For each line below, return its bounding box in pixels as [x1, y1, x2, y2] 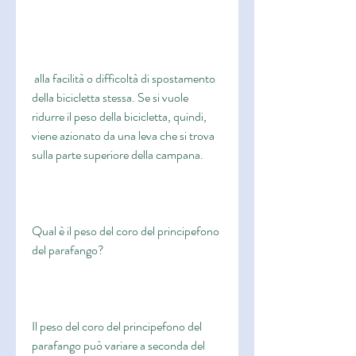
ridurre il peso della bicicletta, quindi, [32, 107, 207, 126]
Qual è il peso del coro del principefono [32, 222, 219, 241]
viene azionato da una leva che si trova [32, 126, 215, 145]
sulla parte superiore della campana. [32, 145, 203, 164]
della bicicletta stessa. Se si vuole [32, 88, 188, 107]
